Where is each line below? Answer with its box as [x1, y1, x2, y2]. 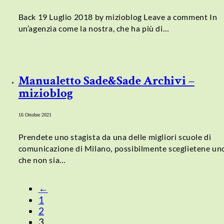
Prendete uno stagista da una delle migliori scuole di [18, 131, 211, 141]
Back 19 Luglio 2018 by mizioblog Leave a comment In [18, 11, 217, 21]
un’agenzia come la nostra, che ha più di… [18, 23, 169, 33]
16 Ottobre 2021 [18, 111, 51, 117]
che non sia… [18, 154, 66, 164]
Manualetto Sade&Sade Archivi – [18, 72, 194, 89]
